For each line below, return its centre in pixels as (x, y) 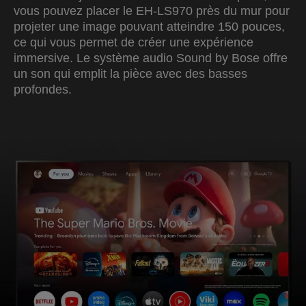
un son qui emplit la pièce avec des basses (130, 73)
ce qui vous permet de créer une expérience (134, 42)
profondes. (43, 89)
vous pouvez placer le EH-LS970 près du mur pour (152, 11)
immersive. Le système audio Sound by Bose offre (151, 58)
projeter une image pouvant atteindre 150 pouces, (149, 26)
